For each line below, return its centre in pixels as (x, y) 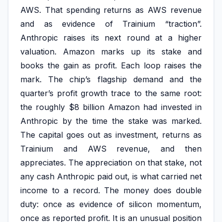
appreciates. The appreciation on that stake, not (111, 162)
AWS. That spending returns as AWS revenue (111, 10)
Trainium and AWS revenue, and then (111, 148)
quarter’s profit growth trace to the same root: (111, 93)
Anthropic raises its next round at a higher (111, 37)
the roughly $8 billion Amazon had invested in (111, 107)
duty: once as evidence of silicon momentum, (111, 204)
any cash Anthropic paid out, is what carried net (111, 176)
